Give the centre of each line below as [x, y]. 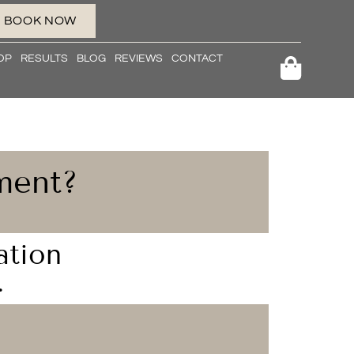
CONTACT [198, 58]
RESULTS [45, 58]
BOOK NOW [40, 21]
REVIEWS [139, 58]
